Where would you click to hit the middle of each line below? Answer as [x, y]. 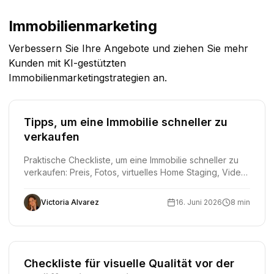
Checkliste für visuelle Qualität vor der [129, 263]
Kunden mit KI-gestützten [67, 63]
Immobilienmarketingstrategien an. [88, 78]
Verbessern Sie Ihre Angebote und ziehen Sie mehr [128, 48]
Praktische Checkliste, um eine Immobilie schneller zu [131, 160]
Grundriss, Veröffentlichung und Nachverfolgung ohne [133, 184]
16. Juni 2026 [199, 202]
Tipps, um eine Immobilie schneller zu [126, 122]
